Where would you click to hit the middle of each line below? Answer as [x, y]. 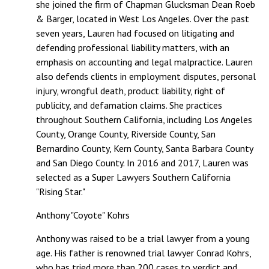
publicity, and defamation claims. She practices [129, 105]
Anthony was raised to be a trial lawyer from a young [143, 238]
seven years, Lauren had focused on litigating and [135, 33]
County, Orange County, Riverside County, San [126, 134]
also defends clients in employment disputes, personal [146, 76]
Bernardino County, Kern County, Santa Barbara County [144, 148]
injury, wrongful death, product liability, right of [131, 91]
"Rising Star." [61, 192]
